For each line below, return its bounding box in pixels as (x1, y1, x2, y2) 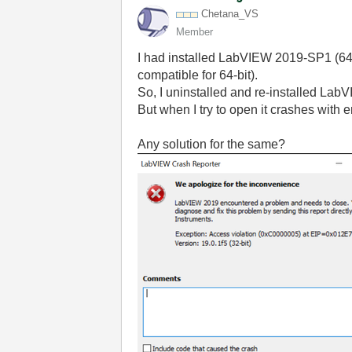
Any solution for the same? (137, 137, 286, 151)
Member (176, 26, 214, 38)
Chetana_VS (201, 8, 259, 20)
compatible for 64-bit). (137, 68, 258, 82)
